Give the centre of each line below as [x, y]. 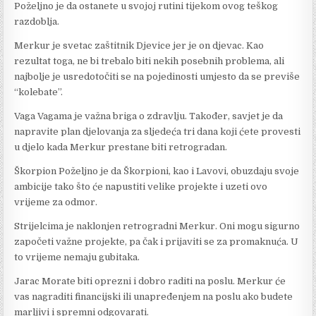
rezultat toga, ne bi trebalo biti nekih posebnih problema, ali [150, 61]
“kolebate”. [39, 92]
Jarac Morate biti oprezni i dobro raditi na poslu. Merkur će [150, 281]
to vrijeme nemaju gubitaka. [77, 257]
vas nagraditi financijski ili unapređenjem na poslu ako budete [154, 296]
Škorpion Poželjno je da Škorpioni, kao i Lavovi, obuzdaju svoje [157, 171]
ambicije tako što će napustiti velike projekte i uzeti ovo [141, 186]
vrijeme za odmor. [56, 202]
